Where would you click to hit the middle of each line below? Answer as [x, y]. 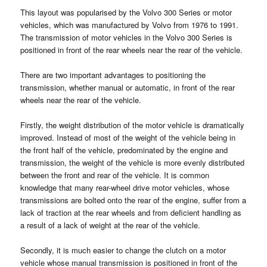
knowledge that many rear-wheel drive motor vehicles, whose [125, 188]
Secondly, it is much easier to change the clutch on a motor [123, 250]
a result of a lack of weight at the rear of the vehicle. [111, 225]
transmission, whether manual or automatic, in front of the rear [128, 87]
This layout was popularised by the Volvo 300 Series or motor [126, 12]
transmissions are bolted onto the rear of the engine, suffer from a [133, 200]
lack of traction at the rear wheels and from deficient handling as [131, 213]
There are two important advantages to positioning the [113, 74]
